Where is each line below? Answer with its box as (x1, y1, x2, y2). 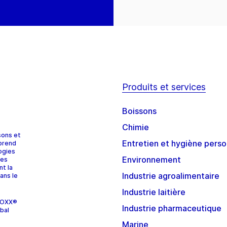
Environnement (122, 155, 181, 165)
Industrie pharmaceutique (122, 203, 221, 214)
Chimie (122, 122, 149, 133)
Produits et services (122, 82, 206, 93)
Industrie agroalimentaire (122, 171, 219, 181)
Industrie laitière (122, 187, 185, 198)
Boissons (122, 106, 157, 117)
